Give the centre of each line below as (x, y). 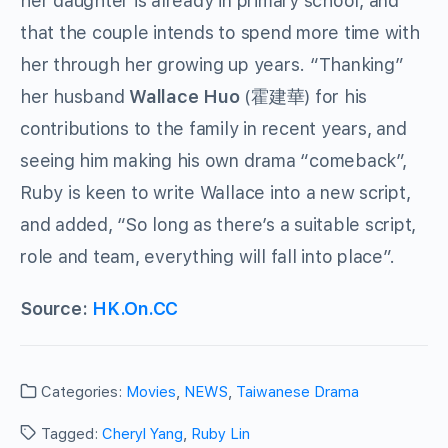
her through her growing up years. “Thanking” (212, 65)
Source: (56, 309)
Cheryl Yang (142, 434)
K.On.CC (142, 309)
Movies (151, 392)
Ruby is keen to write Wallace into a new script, (215, 193)
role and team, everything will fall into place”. (207, 257)
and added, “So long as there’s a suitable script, (218, 225)
